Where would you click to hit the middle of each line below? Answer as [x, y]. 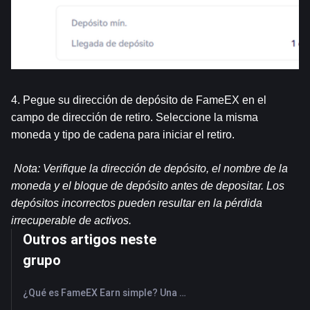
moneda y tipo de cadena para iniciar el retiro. [123, 135]
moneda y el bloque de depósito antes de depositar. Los [148, 186]
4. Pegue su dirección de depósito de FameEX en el [139, 100]
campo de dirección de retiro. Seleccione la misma [135, 117]
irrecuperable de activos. [71, 220]
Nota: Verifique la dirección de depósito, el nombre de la [151, 168]
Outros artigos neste [90, 239]
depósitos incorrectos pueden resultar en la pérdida [137, 203]
